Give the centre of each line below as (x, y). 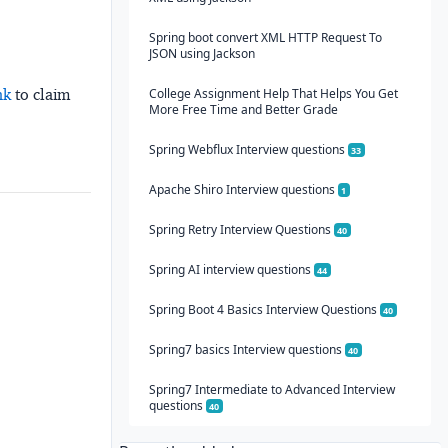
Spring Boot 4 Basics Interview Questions (264, 309)
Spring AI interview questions (231, 269)
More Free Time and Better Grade (243, 109)
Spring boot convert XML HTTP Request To (265, 37)
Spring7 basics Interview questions (246, 349)
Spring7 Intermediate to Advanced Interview (271, 389)
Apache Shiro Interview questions (243, 189)
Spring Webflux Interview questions (248, 149)
